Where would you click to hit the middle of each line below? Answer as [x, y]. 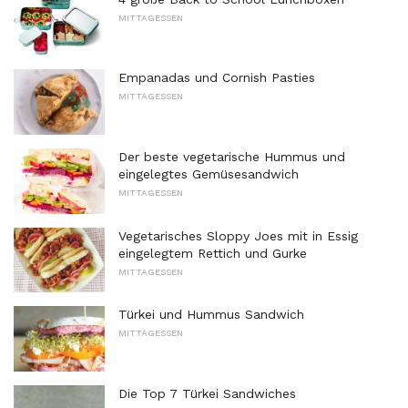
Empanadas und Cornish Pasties [217, 78]
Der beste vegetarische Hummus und [232, 156]
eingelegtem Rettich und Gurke [213, 253]
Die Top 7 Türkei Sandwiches [207, 393]
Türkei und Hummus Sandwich [211, 315]
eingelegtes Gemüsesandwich [209, 173]
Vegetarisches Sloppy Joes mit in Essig [238, 235]
